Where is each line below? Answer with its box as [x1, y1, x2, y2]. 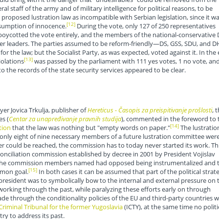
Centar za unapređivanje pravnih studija [8, 114, 121, 124]
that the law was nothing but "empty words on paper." [10, 123, 170, 132]
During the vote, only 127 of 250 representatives [75, 22, 216, 31]
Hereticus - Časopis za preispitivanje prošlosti [87, 106, 212, 115]
